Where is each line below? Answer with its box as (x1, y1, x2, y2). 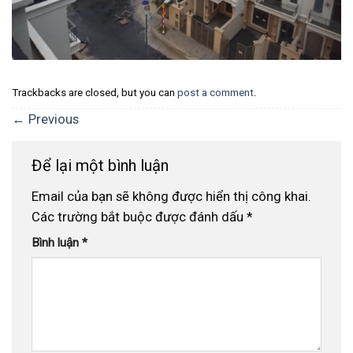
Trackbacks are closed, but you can (12, 87, 177, 99)
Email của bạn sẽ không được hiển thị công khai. (32, 188, 311, 204)
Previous (25, 110, 79, 127)
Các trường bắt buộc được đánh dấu (32, 208, 247, 225)
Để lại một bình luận (32, 155, 173, 175)
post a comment (177, 87, 254, 99)
